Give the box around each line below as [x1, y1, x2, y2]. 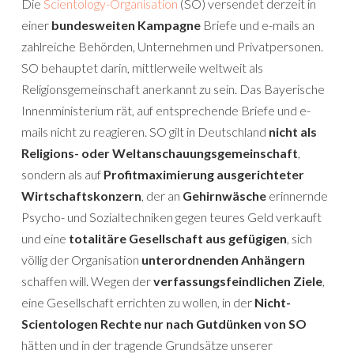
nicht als [269, 124, 317, 139]
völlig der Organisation [21, 252, 141, 267]
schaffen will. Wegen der [21, 273, 153, 288]
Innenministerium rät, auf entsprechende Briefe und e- [21, 103, 311, 118]
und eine [21, 231, 69, 246]
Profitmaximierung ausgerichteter [104, 167, 304, 182]
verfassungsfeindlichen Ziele [153, 273, 322, 288]
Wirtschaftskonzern [21, 188, 141, 203]
